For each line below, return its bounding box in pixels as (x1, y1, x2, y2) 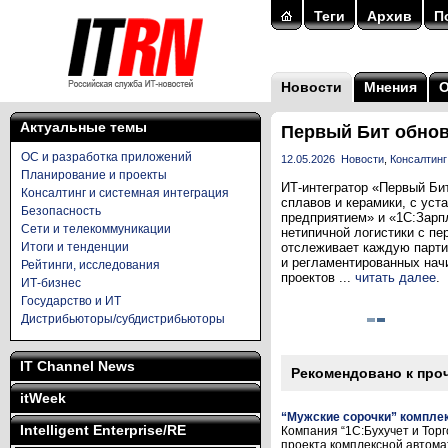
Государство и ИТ (21, 294, 121, 308)
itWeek (20, 390, 66, 406)
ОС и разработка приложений (21, 150, 192, 164)
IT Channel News (20, 358, 135, 374)
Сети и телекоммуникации (21, 222, 171, 236)
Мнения (364, 79, 417, 95)
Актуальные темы (20, 119, 147, 135)
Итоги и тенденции (21, 240, 129, 254)
